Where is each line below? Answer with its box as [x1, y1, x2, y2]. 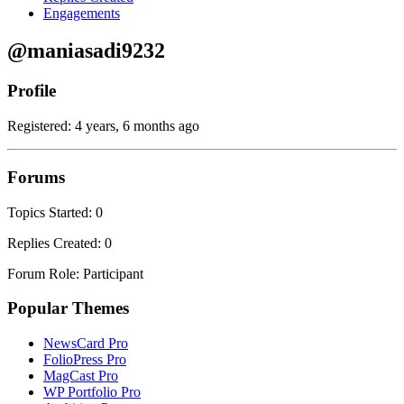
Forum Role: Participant [7, 265, 143, 281]
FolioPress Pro [43, 351, 126, 367]
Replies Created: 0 [7, 234, 112, 251]
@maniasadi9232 [7, 39, 165, 63]
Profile [7, 81, 56, 101]
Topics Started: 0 [7, 204, 103, 220]
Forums [7, 167, 65, 187]
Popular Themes [7, 298, 129, 318]
